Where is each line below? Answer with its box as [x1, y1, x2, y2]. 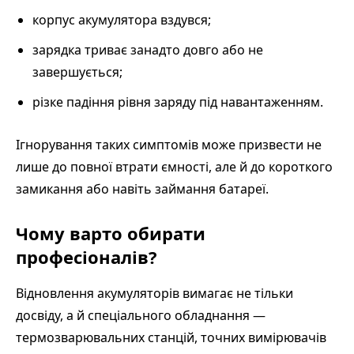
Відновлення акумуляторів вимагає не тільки [16, 284, 293, 302]
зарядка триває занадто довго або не [32, 40, 263, 58]
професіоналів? [16, 244, 157, 269]
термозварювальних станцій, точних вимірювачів [16, 328, 326, 346]
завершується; [32, 62, 122, 81]
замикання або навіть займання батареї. [16, 179, 269, 198]
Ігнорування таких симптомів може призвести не [16, 135, 322, 153]
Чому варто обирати [16, 220, 205, 245]
